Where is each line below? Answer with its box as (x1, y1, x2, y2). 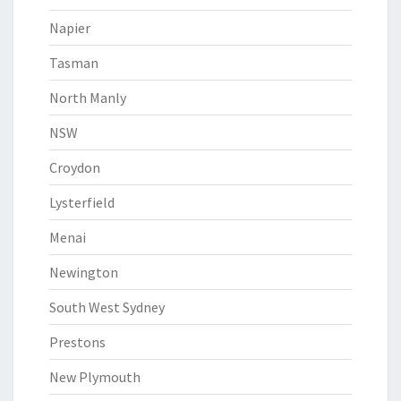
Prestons (49, 333, 106, 351)
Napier (49, 19, 90, 37)
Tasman (49, 54, 98, 72)
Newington (49, 263, 118, 281)
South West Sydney (49, 298, 165, 316)
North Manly (49, 89, 126, 107)
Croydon (49, 158, 100, 176)
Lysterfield (49, 193, 115, 211)
